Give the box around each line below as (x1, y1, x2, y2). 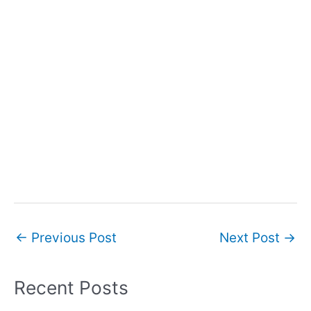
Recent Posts (14, 276, 128, 299)
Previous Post (28, 230, 117, 246)
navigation (13, 244, 75, 260)
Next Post (219, 230, 283, 246)
